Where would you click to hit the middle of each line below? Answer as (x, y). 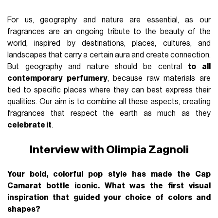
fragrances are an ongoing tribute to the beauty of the (109, 32)
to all (199, 67)
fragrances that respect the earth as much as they (109, 114)
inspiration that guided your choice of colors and (109, 198)
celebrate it (30, 125)
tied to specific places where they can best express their (109, 90)
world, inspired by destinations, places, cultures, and (109, 44)
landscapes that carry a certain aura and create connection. (109, 55)
